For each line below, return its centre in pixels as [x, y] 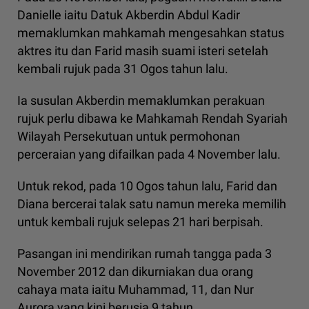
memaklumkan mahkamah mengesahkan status [151, 33]
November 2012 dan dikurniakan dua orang [135, 272]
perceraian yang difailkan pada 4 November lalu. [149, 154]
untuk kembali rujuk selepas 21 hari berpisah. [140, 222]
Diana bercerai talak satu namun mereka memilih [152, 204]
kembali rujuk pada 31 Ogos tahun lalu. [123, 69]
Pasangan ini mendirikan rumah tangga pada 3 [144, 254]
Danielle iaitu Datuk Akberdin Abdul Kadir [129, 15]
